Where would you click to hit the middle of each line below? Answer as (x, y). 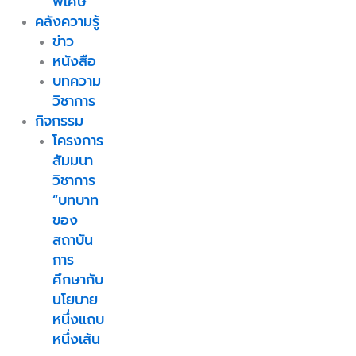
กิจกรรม (59, 120)
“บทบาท (75, 200)
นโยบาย (75, 299)
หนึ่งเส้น (76, 339)
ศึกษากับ (77, 279)
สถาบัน (72, 240)
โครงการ (77, 140)
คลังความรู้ (67, 21)
